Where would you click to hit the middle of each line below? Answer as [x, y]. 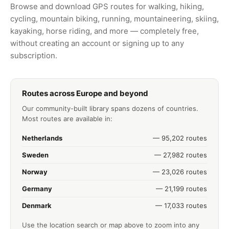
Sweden [35, 155]
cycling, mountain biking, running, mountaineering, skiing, [114, 18]
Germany [37, 188]
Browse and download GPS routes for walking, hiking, [107, 6]
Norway [35, 171]
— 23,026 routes [180, 171]
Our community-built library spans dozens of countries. [110, 108]
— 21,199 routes [181, 188]
